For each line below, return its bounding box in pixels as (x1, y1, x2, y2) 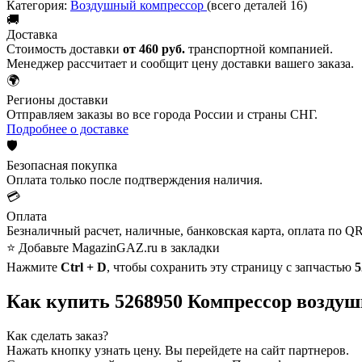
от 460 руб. (123, 41, 185, 56)
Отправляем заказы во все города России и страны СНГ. (6, 107, 318, 121)
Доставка (6, 27, 57, 41)
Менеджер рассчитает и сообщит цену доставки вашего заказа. (6, 56, 354, 70)
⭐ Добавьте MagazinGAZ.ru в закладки (6, 240, 220, 255)
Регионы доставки (6, 92, 108, 107)
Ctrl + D (61, 259, 107, 274)
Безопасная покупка (6, 158, 117, 172)
